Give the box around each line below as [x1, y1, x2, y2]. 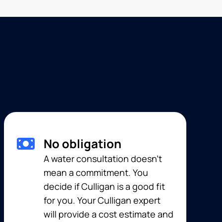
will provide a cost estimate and [44, 208, 173, 220]
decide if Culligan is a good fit [44, 180, 165, 192]
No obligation [44, 135, 121, 152]
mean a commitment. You [44, 166, 148, 178]
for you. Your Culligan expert [44, 194, 161, 206]
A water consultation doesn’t [44, 153, 162, 165]
